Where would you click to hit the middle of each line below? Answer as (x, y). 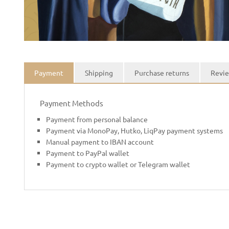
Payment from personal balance (97, 119)
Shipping (99, 72)
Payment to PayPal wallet (88, 153)
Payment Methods (72, 103)
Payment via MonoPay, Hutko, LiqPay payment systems (134, 130)
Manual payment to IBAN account (100, 141)
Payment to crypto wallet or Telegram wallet (118, 164)
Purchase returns (162, 72)
